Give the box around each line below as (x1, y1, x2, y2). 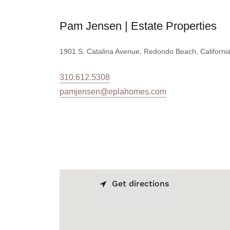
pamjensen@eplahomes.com (60, 87, 166, 96)
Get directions (112, 179, 169, 189)
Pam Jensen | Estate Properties (60, 19, 217, 32)
